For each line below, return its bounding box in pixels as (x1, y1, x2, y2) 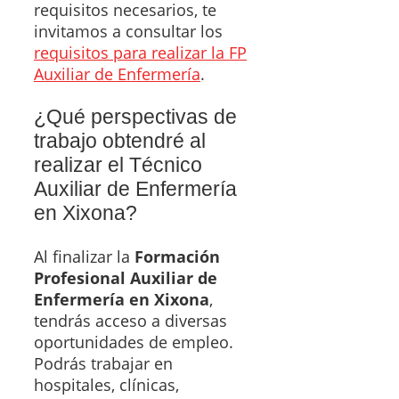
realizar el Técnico (34, 153, 202, 177)
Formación (134, 246, 220, 268)
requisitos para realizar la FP (34, 42, 247, 64)
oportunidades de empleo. (34, 331, 233, 354)
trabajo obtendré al (34, 129, 206, 153)
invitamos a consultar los (34, 20, 223, 43)
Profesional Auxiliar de (34, 267, 217, 289)
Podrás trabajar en (34, 353, 173, 375)
